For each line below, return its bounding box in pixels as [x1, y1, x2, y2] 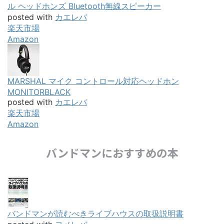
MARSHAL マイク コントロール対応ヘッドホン [7, 75, 179, 86]
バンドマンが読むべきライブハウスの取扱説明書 [7, 208, 183, 218]
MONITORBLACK [7, 86, 70, 97]
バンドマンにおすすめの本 [45, 144, 178, 160]
